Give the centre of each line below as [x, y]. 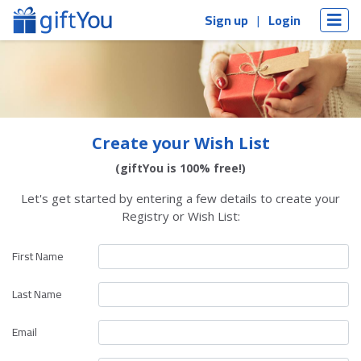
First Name [38, 257]
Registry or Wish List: [180, 216]
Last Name [37, 295]
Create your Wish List [180, 143]
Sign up [226, 20]
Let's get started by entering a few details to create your [180, 199]
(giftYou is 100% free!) [180, 168]
